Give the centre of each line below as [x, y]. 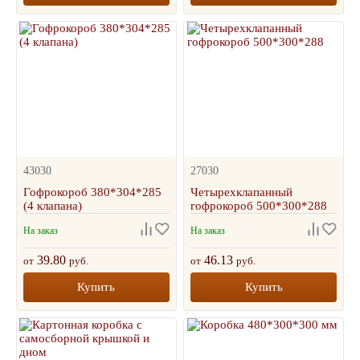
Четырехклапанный [242, 192]
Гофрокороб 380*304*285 [92, 192]
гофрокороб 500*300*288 [259, 206]
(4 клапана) [53, 206]
